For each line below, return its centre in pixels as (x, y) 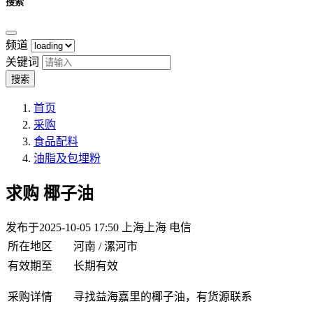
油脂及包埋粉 (67, 159)
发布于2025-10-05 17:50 (64, 228)
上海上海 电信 (156, 228)
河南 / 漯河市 (105, 247)
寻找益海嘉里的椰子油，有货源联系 (163, 297)
